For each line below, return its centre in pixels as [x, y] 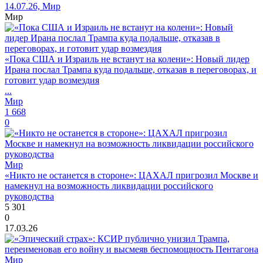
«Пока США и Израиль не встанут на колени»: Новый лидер [127, 59]
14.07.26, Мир [33, 6]
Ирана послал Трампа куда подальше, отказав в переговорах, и [131, 70]
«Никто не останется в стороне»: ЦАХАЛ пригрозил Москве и [131, 175]
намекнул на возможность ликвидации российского [109, 186]
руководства [29, 196]
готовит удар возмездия [52, 80]
